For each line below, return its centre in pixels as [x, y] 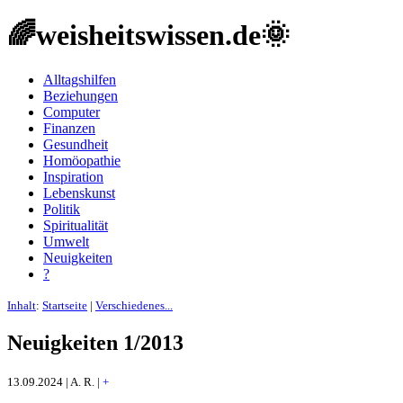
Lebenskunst [79, 193]
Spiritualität [76, 225]
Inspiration [73, 176]
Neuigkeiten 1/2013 [95, 342]
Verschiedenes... [134, 305]
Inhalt [22, 305]
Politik [62, 209]
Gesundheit [76, 144]
